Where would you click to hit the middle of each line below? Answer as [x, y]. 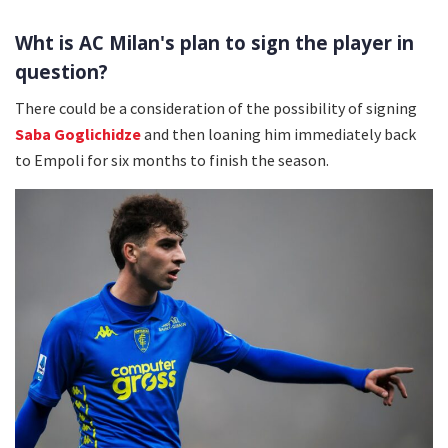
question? [61, 71]
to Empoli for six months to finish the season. [172, 159]
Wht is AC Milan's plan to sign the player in [214, 42]
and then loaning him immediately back [278, 133]
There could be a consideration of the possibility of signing [216, 107]
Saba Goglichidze [78, 133]
